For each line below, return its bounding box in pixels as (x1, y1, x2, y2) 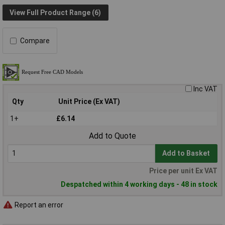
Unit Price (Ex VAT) (58, 97, 120, 106)
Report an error (13, 200, 63, 209)
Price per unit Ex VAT (149, 167, 217, 175)
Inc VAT (193, 85, 217, 93)
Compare (20, 37, 50, 45)
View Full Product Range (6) (10, 8, 101, 17)
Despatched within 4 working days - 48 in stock (61, 180, 217, 189)
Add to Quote (89, 131, 136, 141)
